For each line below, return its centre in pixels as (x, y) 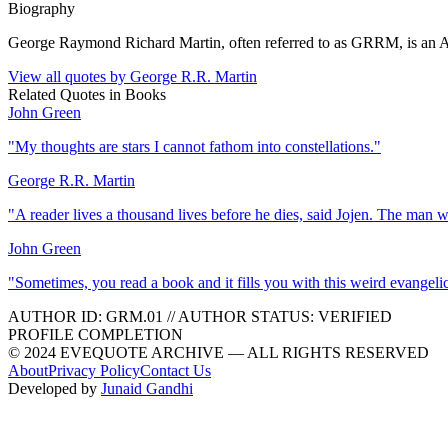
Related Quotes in (66, 94)
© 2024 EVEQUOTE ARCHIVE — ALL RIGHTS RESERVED (218, 352)
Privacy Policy (94, 370)
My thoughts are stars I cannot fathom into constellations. (194, 146)
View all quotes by (69, 76)
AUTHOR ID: (57, 316)
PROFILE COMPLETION (95, 334)
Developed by (54, 388)
